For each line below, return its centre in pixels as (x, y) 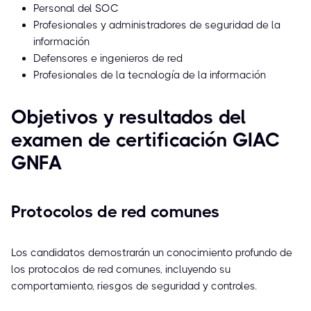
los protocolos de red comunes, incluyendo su (121, 270)
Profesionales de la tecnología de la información (150, 75)
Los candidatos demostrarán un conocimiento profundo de (152, 253)
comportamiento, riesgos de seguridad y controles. (134, 286)
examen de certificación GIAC (146, 140)
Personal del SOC (76, 9)
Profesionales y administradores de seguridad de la (157, 25)
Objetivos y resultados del (129, 117)
